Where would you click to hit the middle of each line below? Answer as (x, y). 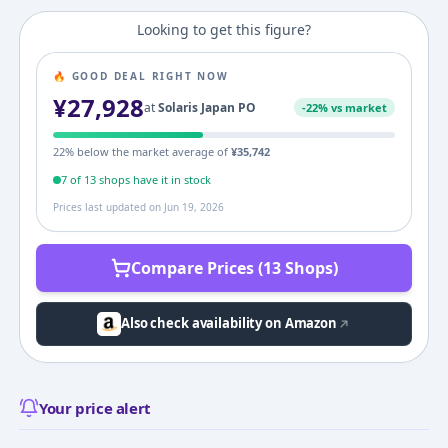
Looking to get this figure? (224, 29)
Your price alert (94, 407)
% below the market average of (146, 151)
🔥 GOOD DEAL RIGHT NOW (140, 75)
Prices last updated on (108, 206)
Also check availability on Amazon (229, 323)
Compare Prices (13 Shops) (234, 267)
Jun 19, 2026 (193, 206)
